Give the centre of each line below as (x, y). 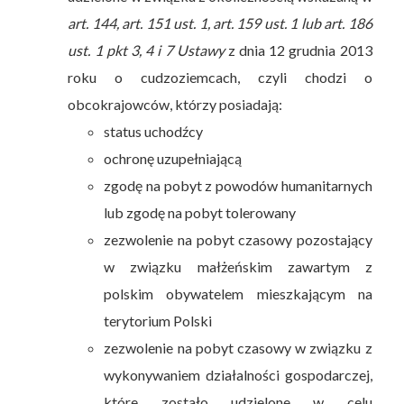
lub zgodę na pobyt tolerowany (200, 212)
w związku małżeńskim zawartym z (238, 266)
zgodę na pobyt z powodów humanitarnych (238, 185)
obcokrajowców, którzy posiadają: (175, 104)
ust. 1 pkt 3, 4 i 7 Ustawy (146, 50)
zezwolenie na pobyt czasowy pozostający (238, 239)
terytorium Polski (158, 320)
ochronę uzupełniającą (173, 158)
